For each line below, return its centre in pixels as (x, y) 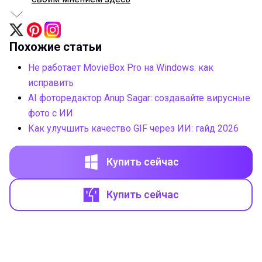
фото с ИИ (51, 113)
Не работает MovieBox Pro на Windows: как (121, 67)
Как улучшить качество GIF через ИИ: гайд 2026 (133, 128)
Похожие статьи (56, 46)
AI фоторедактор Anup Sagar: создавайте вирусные (139, 98)
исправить (51, 82)
